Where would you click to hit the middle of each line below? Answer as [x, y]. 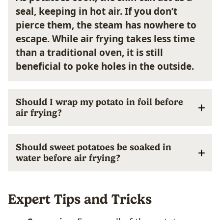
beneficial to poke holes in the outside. [105, 66]
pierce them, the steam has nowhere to [106, 25]
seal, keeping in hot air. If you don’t [96, 11]
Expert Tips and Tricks [80, 199]
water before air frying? [68, 158]
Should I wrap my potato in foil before [99, 102]
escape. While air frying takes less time [105, 39]
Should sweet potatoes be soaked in [94, 147]
